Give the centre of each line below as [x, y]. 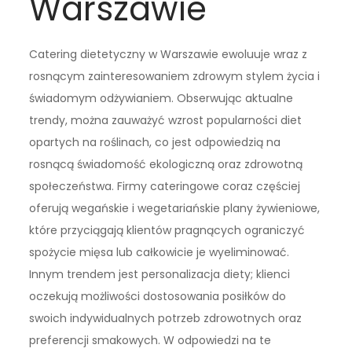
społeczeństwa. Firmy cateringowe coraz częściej [165, 187]
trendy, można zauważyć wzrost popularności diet [166, 121]
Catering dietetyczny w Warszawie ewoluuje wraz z [169, 55]
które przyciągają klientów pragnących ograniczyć [167, 231]
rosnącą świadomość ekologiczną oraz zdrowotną [166, 165]
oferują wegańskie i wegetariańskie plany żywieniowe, [175, 209]
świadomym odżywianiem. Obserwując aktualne [161, 99]
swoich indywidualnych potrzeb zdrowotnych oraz [166, 319]
